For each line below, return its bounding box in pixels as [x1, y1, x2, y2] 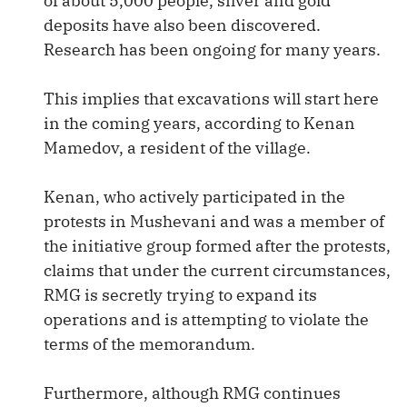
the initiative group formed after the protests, [44, 235, 391, 256]
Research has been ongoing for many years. [44, 39, 381, 60]
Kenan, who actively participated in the [44, 186, 345, 207]
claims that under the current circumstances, [44, 260, 391, 281]
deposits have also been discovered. [44, 15, 321, 35]
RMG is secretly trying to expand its [44, 284, 317, 305]
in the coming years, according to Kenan [44, 113, 355, 134]
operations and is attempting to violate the [44, 309, 369, 330]
